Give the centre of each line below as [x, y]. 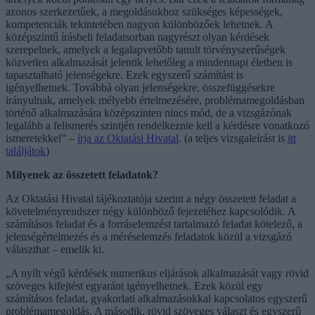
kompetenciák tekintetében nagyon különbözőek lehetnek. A [139, 24]
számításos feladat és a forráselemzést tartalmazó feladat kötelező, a [154, 224]
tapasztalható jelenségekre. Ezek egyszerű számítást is [124, 75]
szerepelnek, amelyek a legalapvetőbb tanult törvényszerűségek [146, 49]
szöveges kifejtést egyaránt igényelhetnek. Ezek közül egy [134, 285]
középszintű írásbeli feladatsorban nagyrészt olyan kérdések [137, 37]
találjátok [26, 150]
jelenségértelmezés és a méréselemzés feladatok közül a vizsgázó [149, 236]
